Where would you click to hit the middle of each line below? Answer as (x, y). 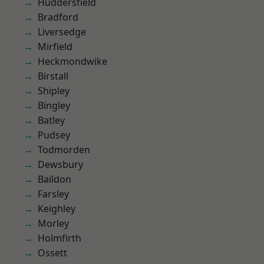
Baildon (55, 179)
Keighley (57, 209)
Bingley (54, 105)
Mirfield (55, 47)
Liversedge (62, 32)
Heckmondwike (72, 61)
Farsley (53, 194)
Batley (51, 120)
